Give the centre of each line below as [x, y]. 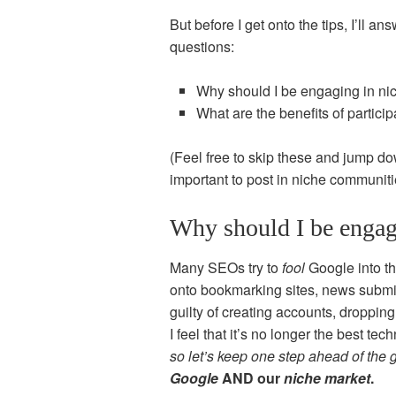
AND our [251, 378]
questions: [202, 46]
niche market [327, 378]
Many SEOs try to [226, 267]
